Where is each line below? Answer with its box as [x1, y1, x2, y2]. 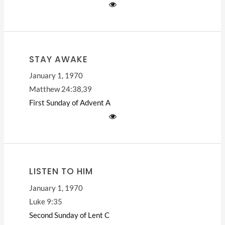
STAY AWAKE [29, 53, 88, 65]
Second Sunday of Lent [29, 210, 103, 219]
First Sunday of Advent [29, 98, 104, 107]
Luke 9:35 [29, 197, 62, 206]
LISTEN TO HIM [29, 165, 93, 178]
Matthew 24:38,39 [29, 85, 92, 94]
